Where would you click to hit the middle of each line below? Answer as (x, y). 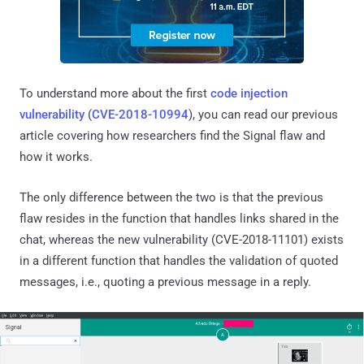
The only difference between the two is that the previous (171, 197)
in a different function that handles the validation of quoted (179, 260)
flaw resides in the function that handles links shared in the (179, 218)
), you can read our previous (263, 114)
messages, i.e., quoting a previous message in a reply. (165, 282)
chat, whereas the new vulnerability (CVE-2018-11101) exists (182, 239)
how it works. (56, 156)
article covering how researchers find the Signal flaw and (172, 135)
